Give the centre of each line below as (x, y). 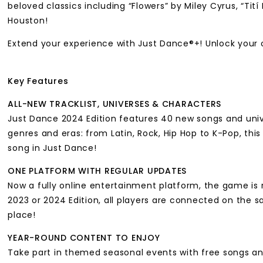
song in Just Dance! (52, 148)
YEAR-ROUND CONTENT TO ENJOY (85, 238)
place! (22, 215)
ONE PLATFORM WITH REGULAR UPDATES (99, 171)
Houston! (28, 21)
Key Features (38, 81)
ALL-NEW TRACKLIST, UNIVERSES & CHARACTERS (116, 104)
